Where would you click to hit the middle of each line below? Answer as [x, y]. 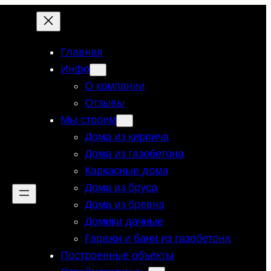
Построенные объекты [117, 255]
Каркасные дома [127, 170]
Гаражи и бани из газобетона [158, 238]
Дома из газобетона [135, 153]
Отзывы [105, 103]
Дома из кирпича [127, 136]
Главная [82, 52]
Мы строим [89, 119]
